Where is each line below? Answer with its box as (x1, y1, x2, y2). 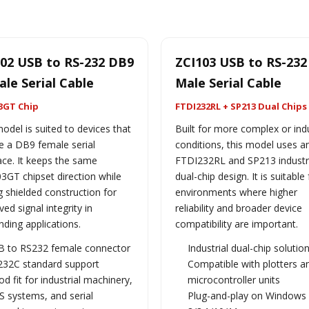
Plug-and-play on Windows (188, 289, 306, 302)
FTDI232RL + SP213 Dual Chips (175, 100, 307, 112)
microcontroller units (188, 273, 280, 286)
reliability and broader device (175, 201, 302, 215)
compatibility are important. (175, 217, 298, 230)
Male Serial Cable (175, 74, 281, 91)
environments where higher (175, 186, 297, 199)
